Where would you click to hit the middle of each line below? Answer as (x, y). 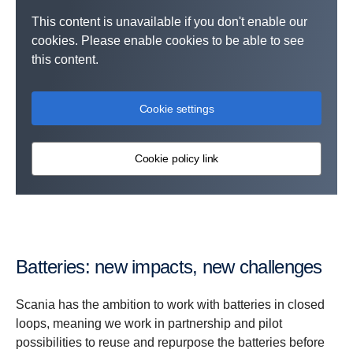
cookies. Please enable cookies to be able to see (168, 40)
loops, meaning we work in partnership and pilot (149, 323)
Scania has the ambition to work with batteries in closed (170, 304)
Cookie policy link (176, 159)
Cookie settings (176, 108)
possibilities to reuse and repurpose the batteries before (170, 342)
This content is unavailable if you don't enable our (169, 21)
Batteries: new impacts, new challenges (175, 266)
